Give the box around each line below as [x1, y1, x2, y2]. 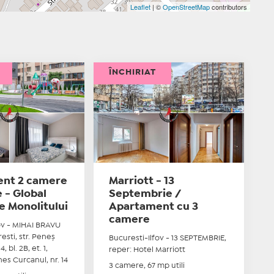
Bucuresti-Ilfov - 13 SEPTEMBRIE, [109, 234, 227, 242]
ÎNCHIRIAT [109, 68, 157, 76]
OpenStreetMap [162, 1, 210, 12]
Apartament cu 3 [109, 202, 199, 212]
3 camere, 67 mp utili [109, 262, 185, 269]
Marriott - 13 [109, 176, 175, 186]
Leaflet [130, 1, 150, 12]
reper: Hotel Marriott [109, 246, 186, 253]
